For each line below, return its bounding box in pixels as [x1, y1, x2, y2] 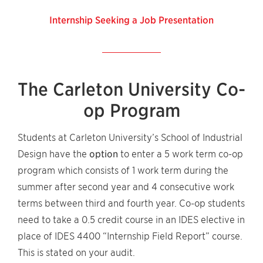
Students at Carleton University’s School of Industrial [18, 132, 242, 143]
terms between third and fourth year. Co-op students [18, 198, 245, 209]
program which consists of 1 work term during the [18, 165, 228, 176]
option [89, 149, 118, 160]
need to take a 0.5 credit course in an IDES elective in [18, 214, 245, 225]
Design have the [18, 149, 89, 160]
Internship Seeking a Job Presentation [49, 15, 214, 26]
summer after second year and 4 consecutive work [18, 181, 234, 193]
